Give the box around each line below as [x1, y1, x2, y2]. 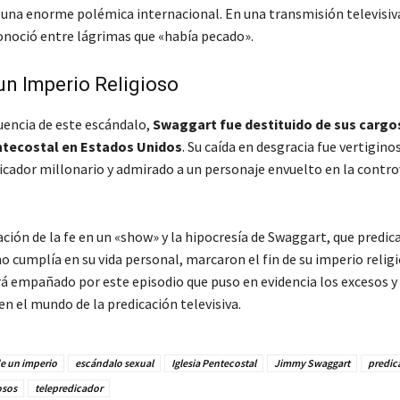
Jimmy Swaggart [273, 355, 350, 370]
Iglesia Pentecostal [171, 355, 256, 370]
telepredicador [34, 380, 103, 395]
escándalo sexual [74, 355, 154, 370]
